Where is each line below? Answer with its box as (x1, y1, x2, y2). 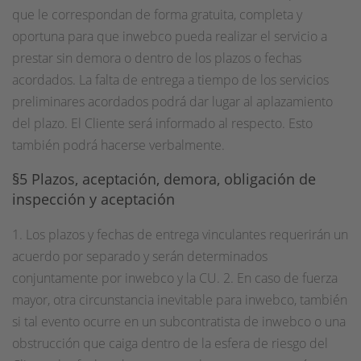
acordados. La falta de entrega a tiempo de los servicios (12, 71, 329, 89)
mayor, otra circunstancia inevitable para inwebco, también (12, 291, 347, 309)
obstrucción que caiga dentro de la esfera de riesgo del (12, 334, 328, 352)
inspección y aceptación (12, 189, 175, 209)
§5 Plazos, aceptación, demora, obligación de (12, 169, 316, 189)
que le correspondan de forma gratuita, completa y (12, 6, 302, 23)
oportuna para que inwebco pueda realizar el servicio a (12, 27, 327, 45)
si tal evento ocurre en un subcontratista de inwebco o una (12, 313, 346, 330)
